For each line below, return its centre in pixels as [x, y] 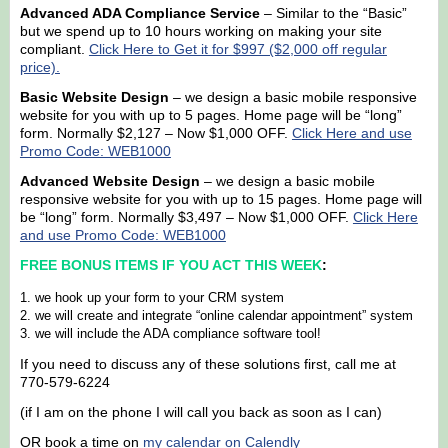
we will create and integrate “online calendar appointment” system [223, 316]
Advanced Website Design [109, 181]
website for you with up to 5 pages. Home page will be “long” [210, 115]
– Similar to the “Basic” [333, 13]
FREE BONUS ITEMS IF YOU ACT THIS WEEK [170, 265]
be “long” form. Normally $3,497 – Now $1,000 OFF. [186, 217]
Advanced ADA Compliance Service [139, 13]
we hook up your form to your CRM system [159, 298]
